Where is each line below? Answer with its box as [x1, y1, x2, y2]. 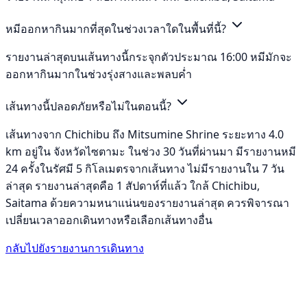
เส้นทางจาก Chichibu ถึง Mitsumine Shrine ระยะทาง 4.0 [5, 127, 284, 143]
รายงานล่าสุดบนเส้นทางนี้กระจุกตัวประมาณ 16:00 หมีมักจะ [5, 49, 292, 65]
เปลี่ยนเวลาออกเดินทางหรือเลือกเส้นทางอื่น [5, 212, 212, 228]
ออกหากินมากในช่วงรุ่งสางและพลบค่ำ [5, 66, 192, 82]
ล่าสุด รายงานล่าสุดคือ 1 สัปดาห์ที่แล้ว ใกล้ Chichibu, [5, 178, 260, 194]
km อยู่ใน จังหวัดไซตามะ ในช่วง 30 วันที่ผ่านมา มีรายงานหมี [5, 144, 296, 160]
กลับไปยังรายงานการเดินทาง [5, 241, 144, 256]
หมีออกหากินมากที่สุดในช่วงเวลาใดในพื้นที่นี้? [5, 21, 229, 37]
